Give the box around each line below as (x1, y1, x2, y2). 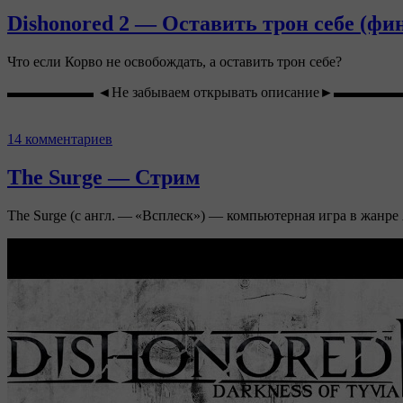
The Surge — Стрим (7, 165, 200, 189)
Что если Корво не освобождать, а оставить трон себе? (7, 54, 342, 70)
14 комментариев (7, 131, 112, 148)
